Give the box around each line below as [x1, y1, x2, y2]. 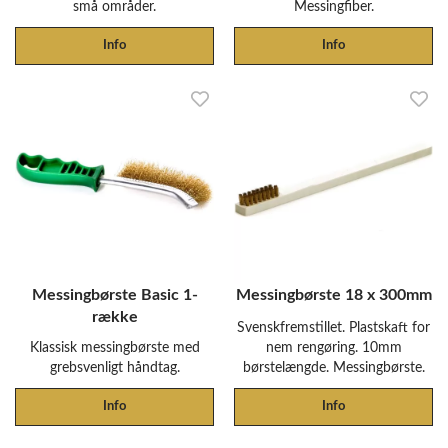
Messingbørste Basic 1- [31, 287, 198, 303]
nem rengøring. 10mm [265, 340, 402, 355]
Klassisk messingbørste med [29, 340, 200, 355]
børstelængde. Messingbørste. [242, 360, 425, 375]
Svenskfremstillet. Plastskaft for [237, 320, 430, 335]
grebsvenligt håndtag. [49, 360, 180, 375]
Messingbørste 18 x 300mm [235, 287, 432, 303]
